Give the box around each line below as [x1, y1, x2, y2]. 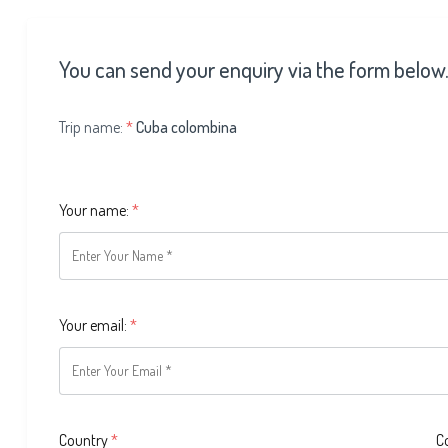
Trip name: [59, 116, 126, 137]
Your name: [59, 199, 132, 220]
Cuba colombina [136, 116, 237, 137]
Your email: [59, 314, 130, 335]
